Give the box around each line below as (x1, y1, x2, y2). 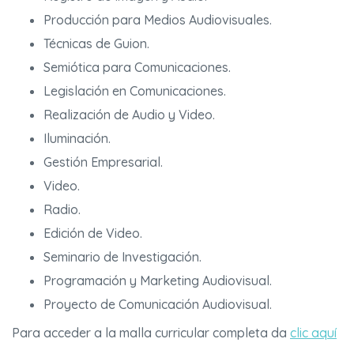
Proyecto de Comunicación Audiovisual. (43, 296, 272, 313)
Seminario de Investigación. (43, 249, 201, 265)
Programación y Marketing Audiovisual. (43, 273, 272, 289)
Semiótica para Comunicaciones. (43, 59, 231, 76)
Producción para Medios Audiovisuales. (43, 12, 272, 28)
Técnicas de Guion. (43, 36, 149, 52)
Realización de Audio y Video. (43, 107, 215, 123)
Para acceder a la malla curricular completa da (12, 325, 290, 341)
